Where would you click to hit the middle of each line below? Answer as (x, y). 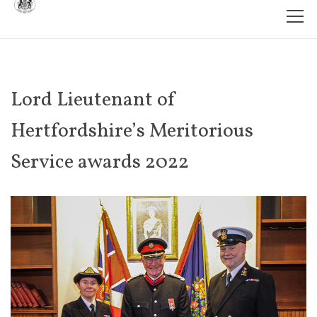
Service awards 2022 (100, 162)
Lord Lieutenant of (94, 100)
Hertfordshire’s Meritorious (132, 131)
